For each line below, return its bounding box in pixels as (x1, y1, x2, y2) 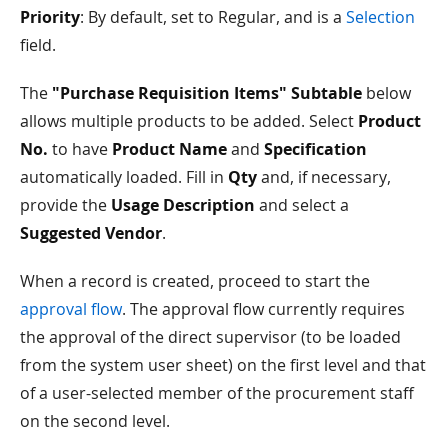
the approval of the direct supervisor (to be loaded (20, 325, 401, 348)
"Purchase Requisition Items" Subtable (52, 81, 362, 104)
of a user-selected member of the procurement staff (20, 381, 414, 404)
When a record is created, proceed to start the (20, 269, 370, 292)
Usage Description (111, 193, 255, 216)
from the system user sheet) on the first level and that (20, 353, 426, 376)
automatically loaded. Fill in (20, 165, 228, 188)
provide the (20, 193, 111, 216)
